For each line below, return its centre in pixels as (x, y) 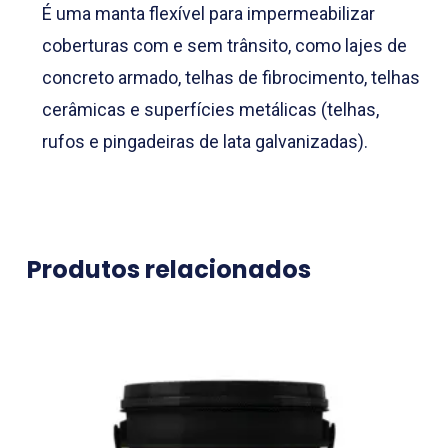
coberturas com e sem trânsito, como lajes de (224, 46)
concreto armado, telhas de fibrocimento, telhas (230, 78)
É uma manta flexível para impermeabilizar (208, 14)
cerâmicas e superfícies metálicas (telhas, (210, 110)
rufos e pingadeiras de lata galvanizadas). (204, 142)
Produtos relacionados (168, 270)
